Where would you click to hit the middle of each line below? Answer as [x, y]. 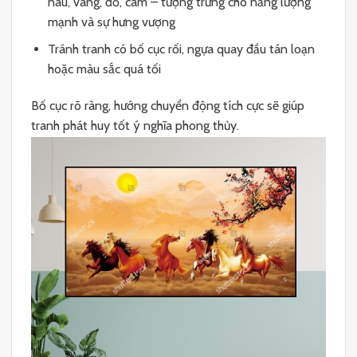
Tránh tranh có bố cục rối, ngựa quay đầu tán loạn [181, 49]
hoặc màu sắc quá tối [104, 69]
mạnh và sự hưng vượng [111, 22]
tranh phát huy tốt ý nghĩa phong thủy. [135, 125]
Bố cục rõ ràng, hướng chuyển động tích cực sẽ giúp [168, 105]
